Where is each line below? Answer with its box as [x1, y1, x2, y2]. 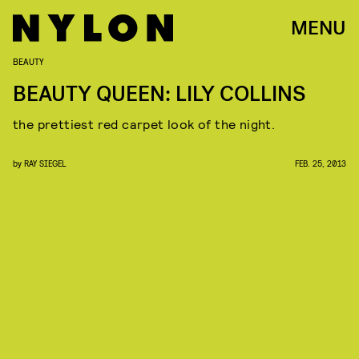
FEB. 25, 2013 [295, 158, 346, 168]
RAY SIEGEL [24, 158, 66, 168]
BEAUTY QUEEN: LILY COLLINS [13, 80, 306, 108]
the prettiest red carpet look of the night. [13, 116, 276, 131]
